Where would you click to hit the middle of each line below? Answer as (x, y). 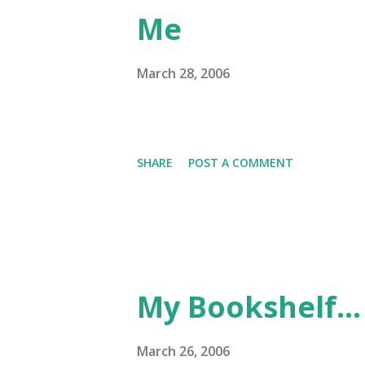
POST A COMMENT (241, 163)
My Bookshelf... (249, 307)
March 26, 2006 (183, 351)
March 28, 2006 (183, 73)
